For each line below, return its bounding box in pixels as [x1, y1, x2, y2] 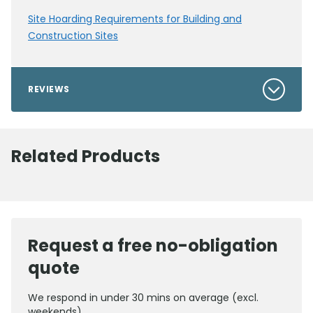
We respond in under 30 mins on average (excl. [28, 291, 259, 305]
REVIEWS [28, 83, 70, 96]
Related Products [11, 145, 160, 168]
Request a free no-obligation [28, 234, 278, 258]
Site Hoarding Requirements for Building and [28, 12, 242, 27]
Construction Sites [28, 29, 118, 43]
